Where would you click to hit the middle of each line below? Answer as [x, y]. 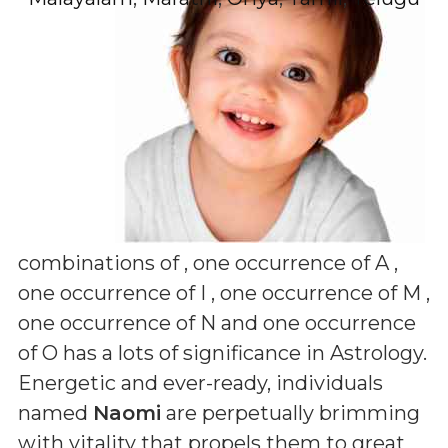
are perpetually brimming [290, 413]
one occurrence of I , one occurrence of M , [224, 293]
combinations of [101, 263]
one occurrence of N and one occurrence [217, 323]
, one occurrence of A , [291, 263]
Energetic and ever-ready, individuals [200, 383]
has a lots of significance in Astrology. [242, 353]
